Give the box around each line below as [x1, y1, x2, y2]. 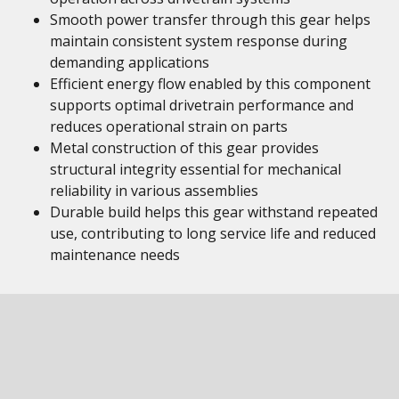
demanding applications [50, 53, 209, 72]
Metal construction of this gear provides [50, 138, 319, 158]
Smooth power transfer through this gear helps [50, 10, 370, 29]
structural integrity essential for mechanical [50, 159, 341, 179]
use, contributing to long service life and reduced [50, 224, 376, 243]
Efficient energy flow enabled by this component [50, 74, 370, 94]
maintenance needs [50, 245, 180, 265]
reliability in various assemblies [50, 181, 258, 200]
